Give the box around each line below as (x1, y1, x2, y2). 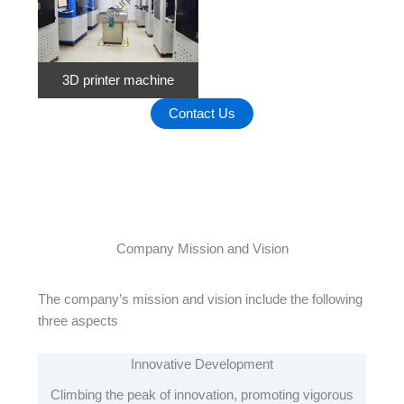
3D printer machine (61, 73, 174, 88)
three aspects (37, 314, 118, 329)
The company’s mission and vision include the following (37, 292, 363, 308)
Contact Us (169, 106, 235, 122)
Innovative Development (131, 356, 273, 372)
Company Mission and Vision (115, 241, 289, 256)
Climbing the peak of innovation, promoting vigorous (50, 387, 353, 402)
